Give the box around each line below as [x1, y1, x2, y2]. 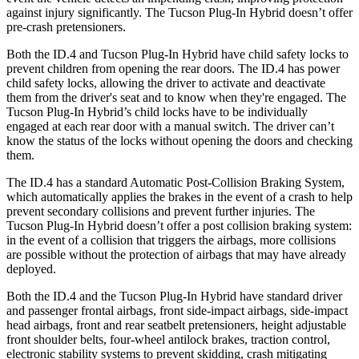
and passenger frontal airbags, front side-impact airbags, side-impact [6, 303, 348, 317]
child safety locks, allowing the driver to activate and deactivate [6, 75, 325, 90]
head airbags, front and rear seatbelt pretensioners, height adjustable [6, 317, 346, 332]
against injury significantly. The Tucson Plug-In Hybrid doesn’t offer [6, 5, 353, 19]
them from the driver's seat [6, 90, 143, 104]
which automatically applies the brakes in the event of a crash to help [6, 189, 353, 204]
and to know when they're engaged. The [143, 90, 346, 104]
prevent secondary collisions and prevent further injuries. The [6, 204, 315, 218]
